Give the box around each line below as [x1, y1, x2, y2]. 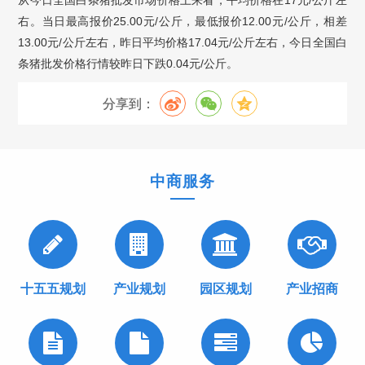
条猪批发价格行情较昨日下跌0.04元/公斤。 [18, 57, 239, 70]
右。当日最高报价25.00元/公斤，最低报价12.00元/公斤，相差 [18, 15, 347, 28]
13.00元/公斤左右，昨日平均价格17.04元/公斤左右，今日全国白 [18, 36, 347, 49]
